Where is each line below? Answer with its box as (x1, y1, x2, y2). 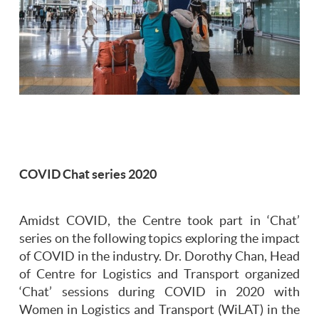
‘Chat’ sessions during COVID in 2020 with (19, 285, 300, 300)
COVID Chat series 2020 (19, 167, 157, 182)
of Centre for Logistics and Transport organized (19, 267, 300, 282)
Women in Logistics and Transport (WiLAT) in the (19, 303, 300, 318)
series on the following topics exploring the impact (19, 231, 300, 246)
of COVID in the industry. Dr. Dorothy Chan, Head (19, 249, 300, 264)
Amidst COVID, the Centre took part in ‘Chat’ (19, 214, 300, 229)
